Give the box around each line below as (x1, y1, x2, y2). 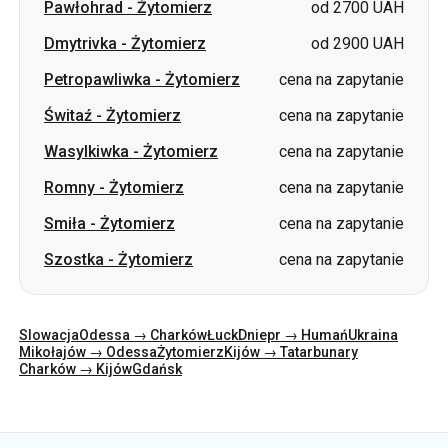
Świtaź (44, 106, 92, 125)
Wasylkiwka (44, 142, 129, 161)
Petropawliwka (44, 70, 151, 89)
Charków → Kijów (19, 361, 132, 377)
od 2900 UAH (311, 34, 404, 53)
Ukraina (348, 327, 398, 343)
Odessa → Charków (79, 327, 207, 343)
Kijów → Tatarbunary (224, 344, 358, 360)
